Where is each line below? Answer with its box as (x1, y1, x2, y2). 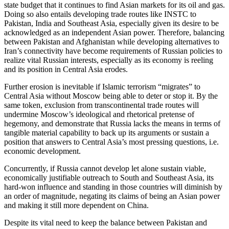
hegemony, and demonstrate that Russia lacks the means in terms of (4, 119, 220, 128)
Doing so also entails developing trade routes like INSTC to (4, 10, 196, 19)
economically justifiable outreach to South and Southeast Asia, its (4, 173, 214, 182)
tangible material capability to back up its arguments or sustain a (4, 128, 209, 138)
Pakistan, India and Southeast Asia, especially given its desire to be (4, 19, 219, 28)
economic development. (4, 147, 81, 156)
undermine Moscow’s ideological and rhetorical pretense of (4, 110, 194, 119)
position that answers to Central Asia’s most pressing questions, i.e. (4, 138, 219, 147)
